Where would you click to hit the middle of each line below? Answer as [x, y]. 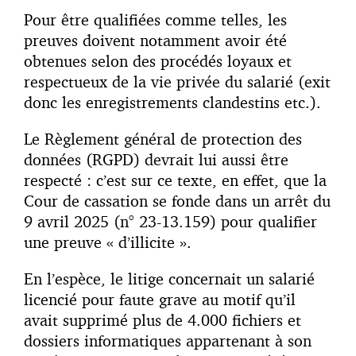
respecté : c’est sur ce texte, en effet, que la [175, 180]
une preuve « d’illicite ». [110, 242]
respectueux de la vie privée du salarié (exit [177, 82]
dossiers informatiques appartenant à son [168, 341]
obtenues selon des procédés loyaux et [158, 61]
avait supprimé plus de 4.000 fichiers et [163, 320]
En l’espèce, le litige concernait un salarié [169, 279]
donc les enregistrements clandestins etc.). [175, 103]
